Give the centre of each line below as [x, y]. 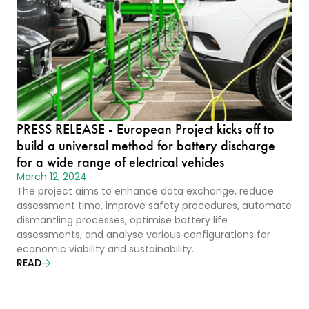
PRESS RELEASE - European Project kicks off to [146, 129]
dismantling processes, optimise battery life [122, 221]
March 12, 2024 [52, 178]
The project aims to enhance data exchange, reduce [145, 192]
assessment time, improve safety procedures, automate [154, 207]
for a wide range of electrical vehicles [120, 162]
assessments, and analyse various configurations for [143, 236]
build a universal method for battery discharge [146, 146]
